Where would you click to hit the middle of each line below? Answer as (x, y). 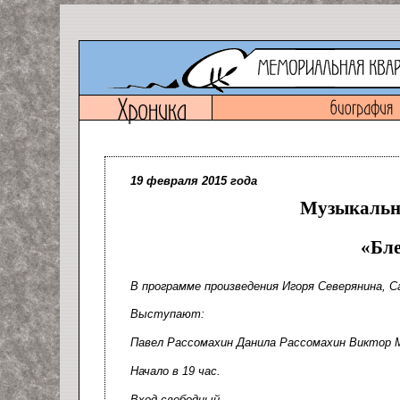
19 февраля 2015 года (194, 181)
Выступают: (167, 314)
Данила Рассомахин (291, 343)
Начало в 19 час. (175, 371)
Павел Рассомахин (182, 343)
